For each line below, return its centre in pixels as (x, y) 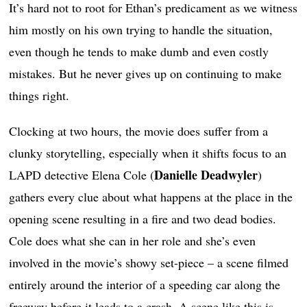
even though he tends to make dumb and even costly (139, 52)
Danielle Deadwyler (206, 175)
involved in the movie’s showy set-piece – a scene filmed (149, 263)
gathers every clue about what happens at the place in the (151, 197)
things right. (39, 96)
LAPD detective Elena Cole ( (82, 175)
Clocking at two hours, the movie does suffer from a (139, 131)
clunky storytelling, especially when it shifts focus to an (148, 153)
